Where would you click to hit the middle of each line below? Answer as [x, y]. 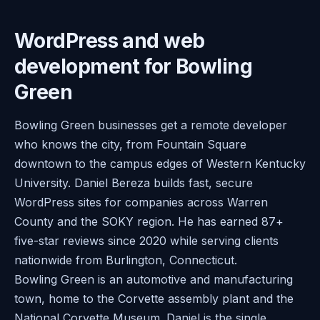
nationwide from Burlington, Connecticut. [126, 260]
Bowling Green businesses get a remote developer [151, 125]
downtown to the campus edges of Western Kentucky [160, 163]
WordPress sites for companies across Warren [141, 202]
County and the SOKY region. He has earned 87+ [149, 221]
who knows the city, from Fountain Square [130, 144]
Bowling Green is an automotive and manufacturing [154, 279]
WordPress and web [110, 40]
